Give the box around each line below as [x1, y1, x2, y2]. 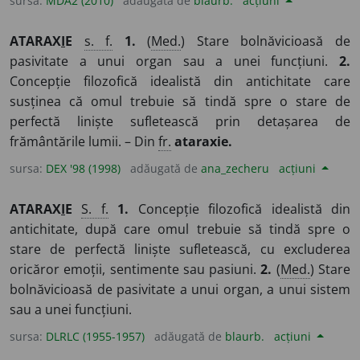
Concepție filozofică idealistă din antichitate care [10, 72, 350, 90]
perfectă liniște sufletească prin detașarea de [10, 112, 350, 130]
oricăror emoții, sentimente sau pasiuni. [10, 260, 261, 278]
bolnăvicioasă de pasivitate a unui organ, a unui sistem [10, 280, 350, 298]
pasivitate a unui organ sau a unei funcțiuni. [10, 51, 339, 70]
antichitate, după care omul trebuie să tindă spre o [10, 219, 350, 238]
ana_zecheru [201, 160, 269, 176]
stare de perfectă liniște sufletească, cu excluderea [10, 239, 350, 258]
